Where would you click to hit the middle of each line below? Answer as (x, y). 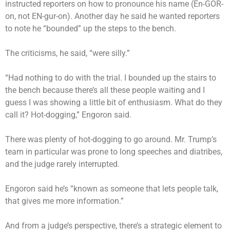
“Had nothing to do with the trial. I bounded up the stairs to (111, 78)
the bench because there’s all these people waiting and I (105, 90)
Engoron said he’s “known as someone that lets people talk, (112, 188)
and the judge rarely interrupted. (62, 164)
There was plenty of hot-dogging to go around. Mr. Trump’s (111, 139)
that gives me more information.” (65, 201)
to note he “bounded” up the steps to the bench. (92, 28)
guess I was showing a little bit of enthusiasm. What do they (114, 102)
